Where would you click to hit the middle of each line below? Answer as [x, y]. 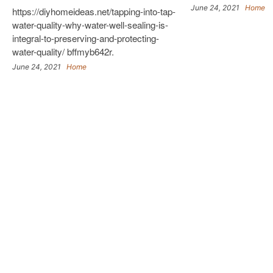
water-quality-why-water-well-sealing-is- [90, 25]
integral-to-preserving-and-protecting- [86, 38]
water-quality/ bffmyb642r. [63, 51]
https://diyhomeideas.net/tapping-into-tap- [94, 11]
